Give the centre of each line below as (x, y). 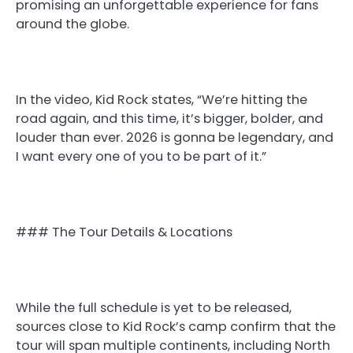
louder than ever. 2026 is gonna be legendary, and (175, 137)
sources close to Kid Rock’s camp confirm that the (176, 327)
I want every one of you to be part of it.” (141, 156)
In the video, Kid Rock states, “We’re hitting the (162, 99)
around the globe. (72, 24)
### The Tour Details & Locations (124, 232)
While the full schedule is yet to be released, (154, 308)
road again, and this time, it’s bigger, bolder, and (169, 118)
